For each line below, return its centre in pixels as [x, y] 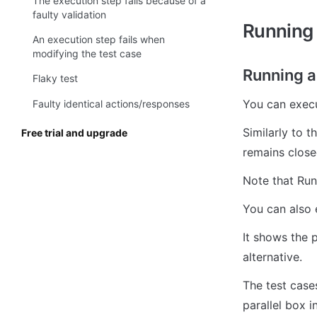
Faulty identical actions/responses [111, 103]
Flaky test [55, 79]
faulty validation [69, 15]
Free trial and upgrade [74, 132]
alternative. [274, 257]
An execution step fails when [99, 40]
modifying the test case [87, 54]
